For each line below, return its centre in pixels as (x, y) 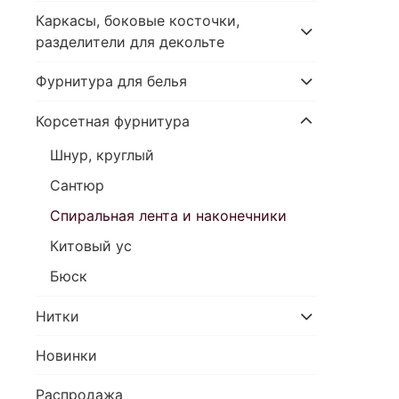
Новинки (66, 355)
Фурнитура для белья (111, 81)
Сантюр (77, 186)
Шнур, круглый (102, 155)
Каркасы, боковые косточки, (138, 21)
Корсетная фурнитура (113, 121)
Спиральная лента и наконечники (168, 216)
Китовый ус (91, 246)
